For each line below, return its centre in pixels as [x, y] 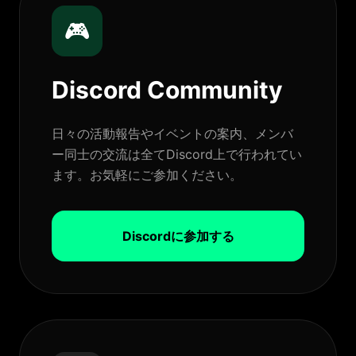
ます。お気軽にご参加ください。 [147, 174]
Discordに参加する [178, 236]
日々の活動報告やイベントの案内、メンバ [172, 133]
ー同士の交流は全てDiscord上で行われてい [177, 154]
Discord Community [167, 89]
